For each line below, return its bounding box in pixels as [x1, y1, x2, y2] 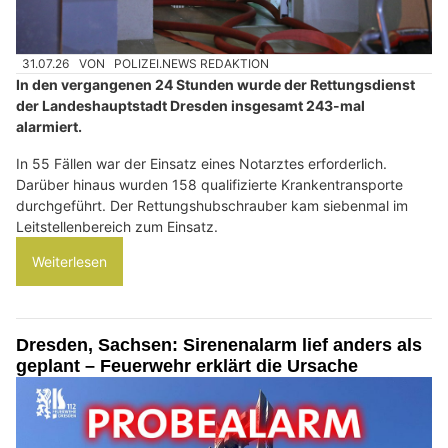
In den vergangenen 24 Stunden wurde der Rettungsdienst [16, 76, 415, 94]
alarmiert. [16, 118, 82, 136]
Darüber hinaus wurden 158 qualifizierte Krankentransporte [16, 176, 403, 194]
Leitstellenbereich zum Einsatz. [16, 218, 218, 236]
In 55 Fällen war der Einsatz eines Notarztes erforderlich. [16, 155, 387, 173]
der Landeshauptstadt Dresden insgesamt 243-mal [16, 97, 365, 115]
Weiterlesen [32, 253, 107, 271]
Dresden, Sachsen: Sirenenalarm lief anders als [16, 335, 422, 356]
